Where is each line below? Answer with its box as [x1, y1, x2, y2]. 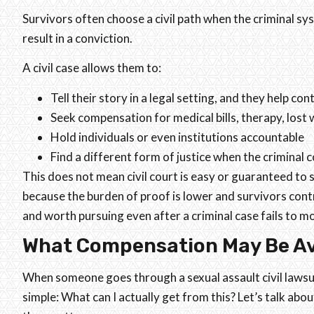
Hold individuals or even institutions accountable [50, 129, 304, 144]
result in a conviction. [22, 30, 135, 46]
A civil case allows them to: [22, 60, 161, 76]
